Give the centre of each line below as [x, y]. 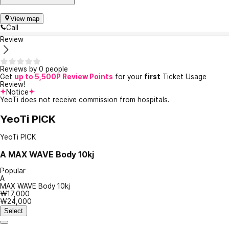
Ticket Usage [184, 77]
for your [129, 77]
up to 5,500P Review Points [64, 77]
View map [25, 19]
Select [14, 211]
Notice [17, 92]
